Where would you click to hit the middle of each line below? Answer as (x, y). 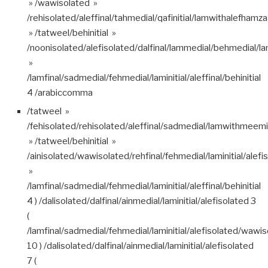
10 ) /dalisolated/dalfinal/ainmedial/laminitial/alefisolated (140, 246)
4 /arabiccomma (60, 92)
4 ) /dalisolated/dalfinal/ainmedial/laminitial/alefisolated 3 (141, 201)
